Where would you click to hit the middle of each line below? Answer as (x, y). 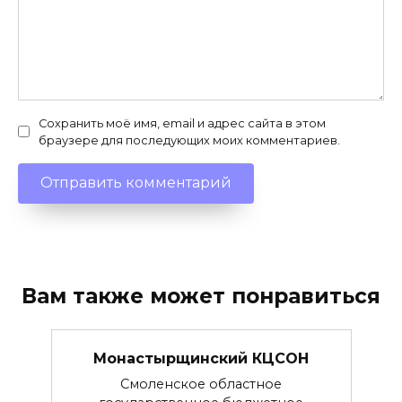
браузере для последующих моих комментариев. (189, 140)
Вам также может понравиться (201, 296)
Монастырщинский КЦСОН (201, 358)
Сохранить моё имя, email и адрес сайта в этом (182, 123)
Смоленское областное (201, 385)
